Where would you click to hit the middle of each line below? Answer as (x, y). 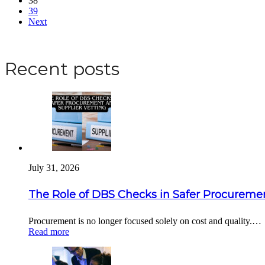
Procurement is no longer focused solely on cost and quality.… (145, 221)
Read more (49, 232)
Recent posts (62, 69)
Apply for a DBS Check (53, 41)
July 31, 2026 (54, 168)
